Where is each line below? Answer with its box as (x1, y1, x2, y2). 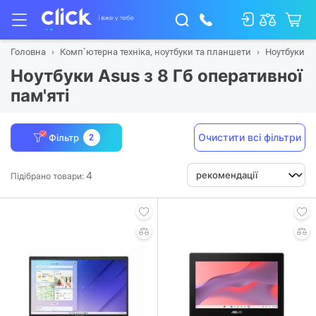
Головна (11, 47, 46, 57)
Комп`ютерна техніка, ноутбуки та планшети (60, 47, 251, 57)
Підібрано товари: (11, 170, 86, 181)
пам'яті (11, 85, 70, 106)
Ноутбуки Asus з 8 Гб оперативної (11, 66, 303, 86)
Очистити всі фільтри (198, 131, 301, 143)
